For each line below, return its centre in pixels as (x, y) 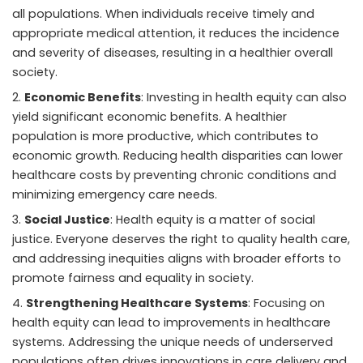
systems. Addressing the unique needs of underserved (173, 342)
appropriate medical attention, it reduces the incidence (176, 34)
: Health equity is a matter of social (213, 220)
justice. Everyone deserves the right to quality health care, (181, 239)
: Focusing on (286, 303)
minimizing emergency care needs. (115, 195)
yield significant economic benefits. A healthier (149, 117)
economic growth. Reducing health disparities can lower (177, 156)
